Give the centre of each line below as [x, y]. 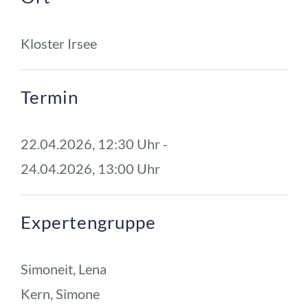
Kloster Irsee [58, 43]
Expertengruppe [88, 222]
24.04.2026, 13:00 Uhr [90, 168]
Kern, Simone [60, 293]
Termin [49, 97]
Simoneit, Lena [63, 268]
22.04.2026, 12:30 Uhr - [95, 143]
